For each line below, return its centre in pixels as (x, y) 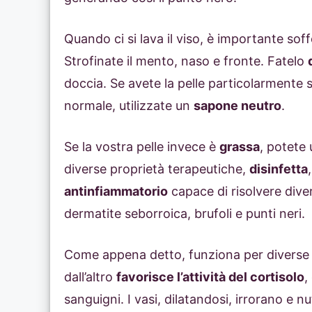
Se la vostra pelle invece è (142, 147)
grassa (240, 147)
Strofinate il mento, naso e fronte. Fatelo (186, 61)
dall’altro (90, 277)
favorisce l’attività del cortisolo (210, 277)
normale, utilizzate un (129, 106)
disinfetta (279, 169)
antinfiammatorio (116, 192)
